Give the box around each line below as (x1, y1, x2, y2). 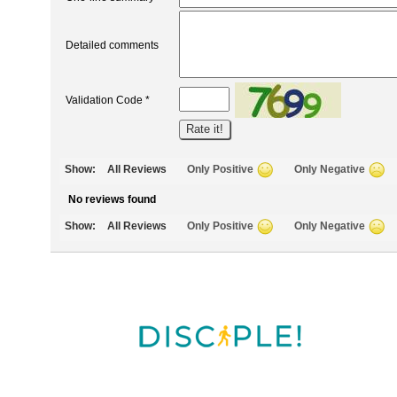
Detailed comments (66, 38, 159, 51)
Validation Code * (66, 93, 150, 106)
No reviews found (68, 192, 156, 206)
